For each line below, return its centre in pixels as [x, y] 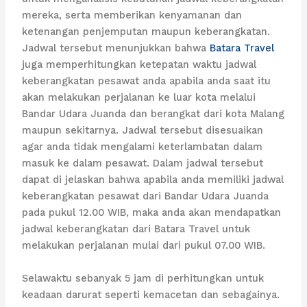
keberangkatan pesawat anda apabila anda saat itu [147, 81]
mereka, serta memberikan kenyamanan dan [132, 15]
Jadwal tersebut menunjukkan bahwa [116, 48]
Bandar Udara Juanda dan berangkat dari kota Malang [153, 114]
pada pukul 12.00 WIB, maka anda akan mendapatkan [152, 213]
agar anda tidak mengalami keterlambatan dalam [143, 147]
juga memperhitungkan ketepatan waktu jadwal [139, 65]
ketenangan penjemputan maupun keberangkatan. [146, 32]
